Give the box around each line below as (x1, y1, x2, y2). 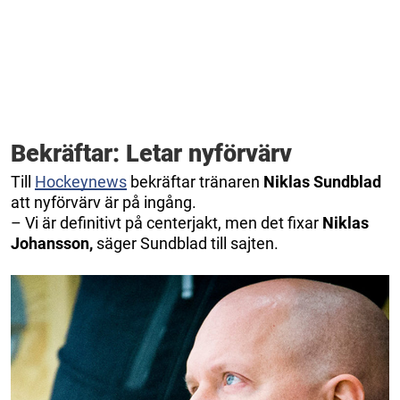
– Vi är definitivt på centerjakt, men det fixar (11, 213, 322, 233)
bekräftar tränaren (127, 172, 263, 192)
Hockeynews (35, 172, 127, 192)
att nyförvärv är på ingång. (11, 193, 196, 212)
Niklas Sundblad (263, 172, 381, 192)
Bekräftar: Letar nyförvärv (11, 139, 292, 169)
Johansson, (11, 234, 93, 254)
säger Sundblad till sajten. (93, 234, 279, 254)
